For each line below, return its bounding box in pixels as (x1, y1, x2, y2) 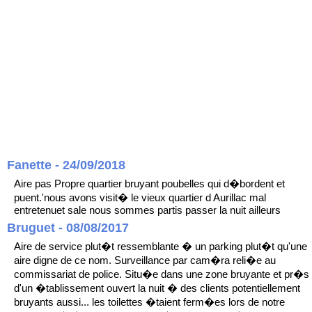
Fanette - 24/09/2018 (7, 158, 125, 173)
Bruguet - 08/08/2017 (7, 221, 129, 235)
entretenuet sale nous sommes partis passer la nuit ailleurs (14, 204, 281, 217)
